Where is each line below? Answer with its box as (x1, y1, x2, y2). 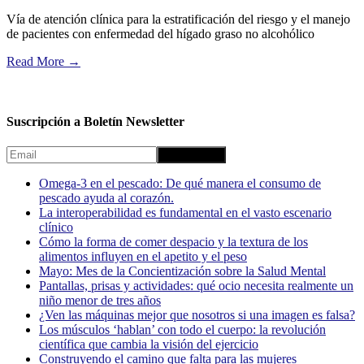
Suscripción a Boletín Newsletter (6, 114, 184, 128)
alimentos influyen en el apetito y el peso (39, 249, 247, 263)
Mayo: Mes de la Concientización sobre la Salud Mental (39, 263, 326, 278)
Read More (6, 54, 64, 69)
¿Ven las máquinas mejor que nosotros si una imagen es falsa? (39, 307, 355, 322)
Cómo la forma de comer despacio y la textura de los (39, 234, 308, 249)
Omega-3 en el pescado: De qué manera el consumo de (39, 175, 321, 190)
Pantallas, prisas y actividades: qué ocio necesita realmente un (39, 278, 353, 292)
